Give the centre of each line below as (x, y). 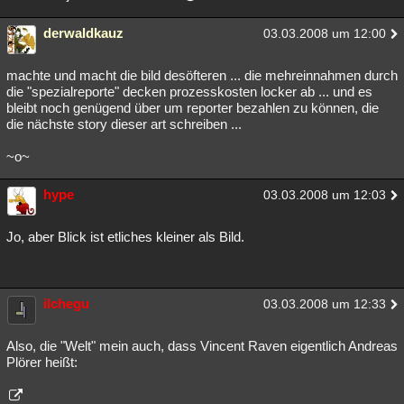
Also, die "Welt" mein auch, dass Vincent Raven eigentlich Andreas (202, 346)
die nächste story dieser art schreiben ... (124, 124)
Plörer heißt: (42, 363)
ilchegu (66, 304)
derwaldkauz (83, 33)
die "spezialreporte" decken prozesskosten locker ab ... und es (189, 92)
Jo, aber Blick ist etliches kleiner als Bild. (125, 237)
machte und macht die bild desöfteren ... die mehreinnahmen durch (202, 76)
